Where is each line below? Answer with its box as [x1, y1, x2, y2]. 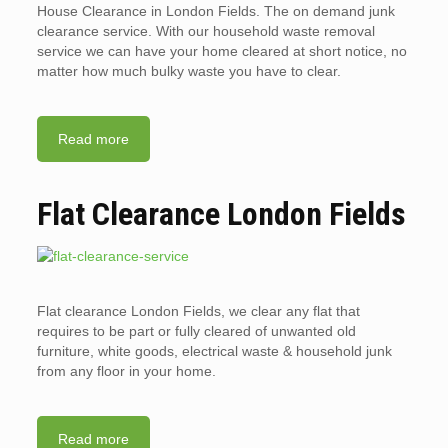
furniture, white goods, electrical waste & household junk [36, 343, 392, 360]
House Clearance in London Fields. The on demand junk [36, 3, 395, 20]
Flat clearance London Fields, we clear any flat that [36, 303, 360, 320]
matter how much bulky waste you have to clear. [36, 63, 341, 80]
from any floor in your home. [36, 363, 216, 380]
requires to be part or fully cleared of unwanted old [36, 323, 356, 340]
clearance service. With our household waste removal [36, 23, 375, 40]
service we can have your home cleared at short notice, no [36, 43, 407, 60]
